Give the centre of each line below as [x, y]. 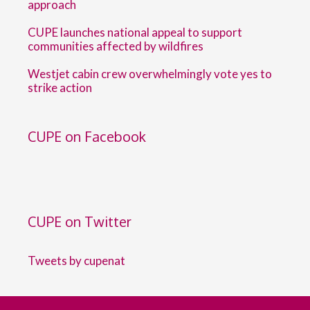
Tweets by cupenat [76, 261]
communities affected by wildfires [116, 46]
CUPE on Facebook [87, 136]
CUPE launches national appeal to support [135, 32]
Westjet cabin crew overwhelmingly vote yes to [150, 74]
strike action [60, 88]
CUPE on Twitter [80, 221]
